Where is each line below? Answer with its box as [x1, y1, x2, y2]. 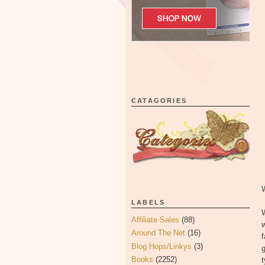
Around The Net [131, 228, 185, 238]
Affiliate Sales [131, 215, 179, 224]
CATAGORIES [131, 97, 187, 104]
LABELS [131, 199, 166, 206]
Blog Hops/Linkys [131, 241, 192, 251]
